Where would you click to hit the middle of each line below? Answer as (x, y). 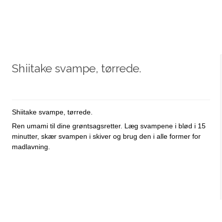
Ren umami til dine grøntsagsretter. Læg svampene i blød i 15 (109, 126)
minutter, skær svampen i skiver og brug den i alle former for (106, 137)
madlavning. (31, 147)
